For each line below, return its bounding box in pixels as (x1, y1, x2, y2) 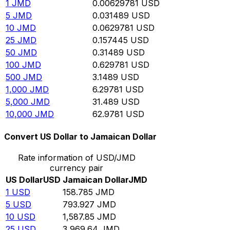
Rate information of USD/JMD (17, 152, 136, 163)
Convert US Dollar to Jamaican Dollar (4, 131, 157, 142)
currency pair (50, 163, 103, 174)
